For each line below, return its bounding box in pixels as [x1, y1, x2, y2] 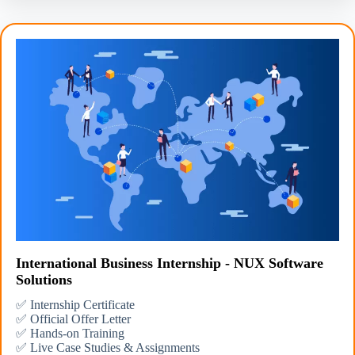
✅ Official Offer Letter [16, 311, 131, 326]
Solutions [16, 271, 72, 288]
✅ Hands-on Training [16, 326, 124, 340]
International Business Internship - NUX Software [16, 254, 323, 271]
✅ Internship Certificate [16, 297, 135, 311]
